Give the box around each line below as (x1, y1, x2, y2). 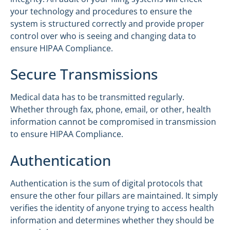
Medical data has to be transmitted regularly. (10, 91, 184, 103)
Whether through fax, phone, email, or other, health (10, 104, 211, 116)
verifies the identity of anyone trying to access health (10, 202, 214, 214)
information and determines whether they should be (10, 214, 214, 226)
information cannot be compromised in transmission (10, 116, 216, 128)
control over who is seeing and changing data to (10, 30, 196, 42)
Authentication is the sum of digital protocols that (10, 177, 203, 189)
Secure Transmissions (10, 64, 158, 84)
